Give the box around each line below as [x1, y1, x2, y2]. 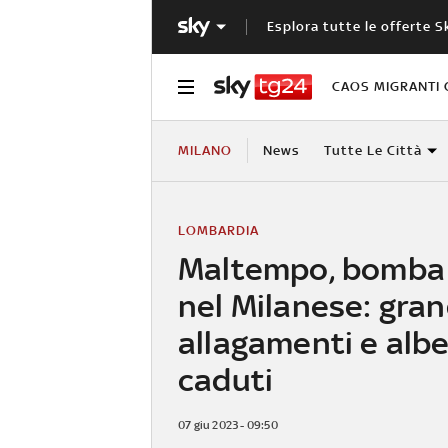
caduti [178, 360, 274, 398]
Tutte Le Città [323, 142, 422, 158]
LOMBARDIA [178, 222, 259, 238]
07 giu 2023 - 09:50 [178, 417, 278, 432]
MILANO [178, 142, 232, 158]
